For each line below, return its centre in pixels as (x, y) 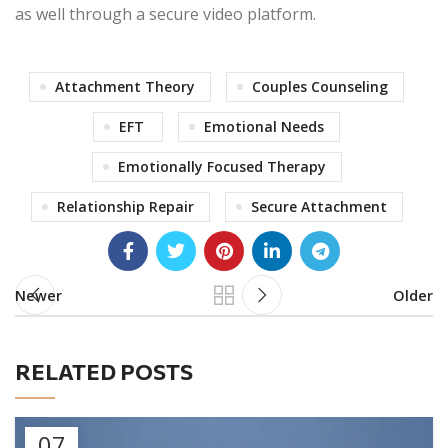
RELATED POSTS (104, 371)
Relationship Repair (125, 206)
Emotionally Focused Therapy (221, 166)
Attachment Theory (125, 86)
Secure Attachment (318, 206)
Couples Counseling (320, 86)
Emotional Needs (264, 126)
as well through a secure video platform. (165, 14)
